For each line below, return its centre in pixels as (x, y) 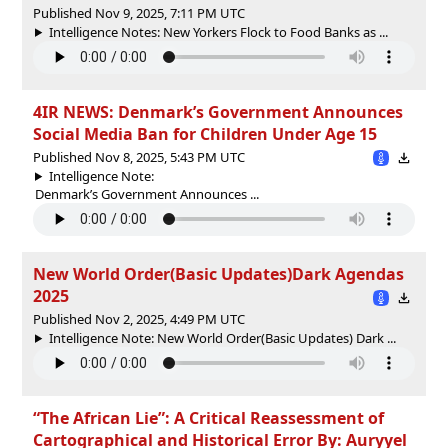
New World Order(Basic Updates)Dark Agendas (218, 273)
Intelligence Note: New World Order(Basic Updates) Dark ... (222, 337)
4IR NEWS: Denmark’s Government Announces (218, 111)
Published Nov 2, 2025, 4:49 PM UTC (139, 318)
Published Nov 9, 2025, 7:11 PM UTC (139, 12)
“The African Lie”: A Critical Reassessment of (208, 417)
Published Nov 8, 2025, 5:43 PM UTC (139, 156)
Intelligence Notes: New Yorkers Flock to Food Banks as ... (218, 31)
